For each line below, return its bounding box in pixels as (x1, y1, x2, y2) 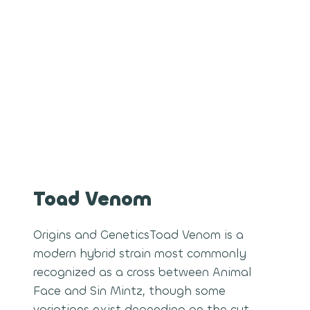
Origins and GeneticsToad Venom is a (33, 227, 244, 244)
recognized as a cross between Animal (33, 264, 252, 281)
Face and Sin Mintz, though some (33, 283, 226, 300)
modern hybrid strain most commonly (33, 246, 246, 262)
